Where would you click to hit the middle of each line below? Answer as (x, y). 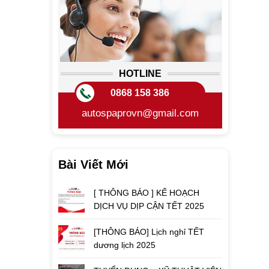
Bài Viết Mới (93, 165)
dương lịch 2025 (125, 245)
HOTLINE (140, 74)
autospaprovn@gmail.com (140, 113)
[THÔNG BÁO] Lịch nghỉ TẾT (149, 232)
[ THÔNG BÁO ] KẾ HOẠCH (147, 193)
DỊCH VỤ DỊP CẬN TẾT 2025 (149, 206)
